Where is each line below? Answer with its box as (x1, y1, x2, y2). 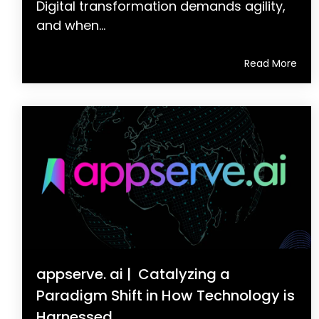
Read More (244, 56, 297, 70)
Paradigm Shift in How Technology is (36, 285, 295, 305)
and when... (36, 16, 105, 34)
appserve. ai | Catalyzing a (36, 263, 230, 284)
